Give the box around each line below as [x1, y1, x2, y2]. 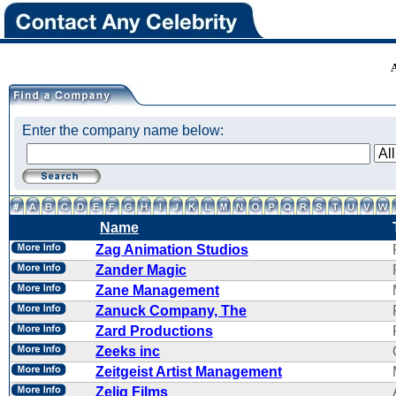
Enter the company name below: [22, 123, 224, 138]
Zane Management [95, 283, 219, 298]
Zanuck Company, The [95, 303, 247, 318]
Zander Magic [95, 263, 187, 278]
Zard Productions [95, 324, 213, 339]
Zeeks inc [95, 344, 160, 359]
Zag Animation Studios [95, 242, 248, 257]
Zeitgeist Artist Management [95, 364, 282, 379]
